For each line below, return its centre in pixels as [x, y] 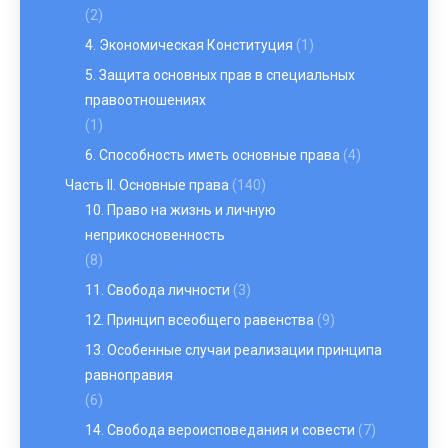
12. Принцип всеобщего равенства [199, 320]
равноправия [129, 375]
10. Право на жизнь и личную [180, 210]
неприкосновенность [155, 235]
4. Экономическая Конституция [189, 45]
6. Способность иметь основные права [212, 155]
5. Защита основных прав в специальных [220, 75]
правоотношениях [145, 100]
